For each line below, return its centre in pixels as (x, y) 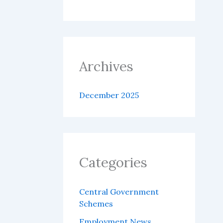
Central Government (119, 191)
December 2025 (109, 95)
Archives (106, 66)
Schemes (96, 203)
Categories (113, 163)
